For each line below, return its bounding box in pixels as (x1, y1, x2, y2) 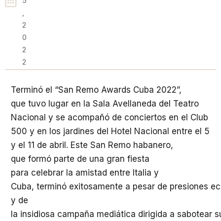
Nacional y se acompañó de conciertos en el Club (11, 112, 208, 122)
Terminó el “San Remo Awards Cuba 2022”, (11, 85, 182, 95)
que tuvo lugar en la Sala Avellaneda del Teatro (11, 99, 199, 109)
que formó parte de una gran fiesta (11, 154, 149, 164)
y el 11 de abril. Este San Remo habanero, (11, 140, 173, 150)
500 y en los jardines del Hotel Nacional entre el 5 (11, 126, 210, 136)
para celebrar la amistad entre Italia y (11, 168, 159, 178)
